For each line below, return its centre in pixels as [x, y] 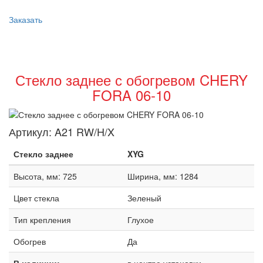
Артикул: [32, 131]
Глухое [141, 220]
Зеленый [144, 198]
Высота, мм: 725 [45, 176]
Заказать [26, 19]
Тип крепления [42, 220]
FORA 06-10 [131, 95]
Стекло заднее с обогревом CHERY [131, 80]
